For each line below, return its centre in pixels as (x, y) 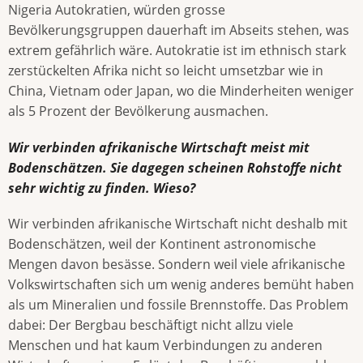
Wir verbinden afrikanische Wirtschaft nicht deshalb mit (178, 223)
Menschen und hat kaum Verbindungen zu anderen (165, 345)
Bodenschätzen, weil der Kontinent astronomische (162, 243)
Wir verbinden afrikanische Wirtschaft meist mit (159, 147)
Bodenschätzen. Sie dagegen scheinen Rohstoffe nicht (175, 167)
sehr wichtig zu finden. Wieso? (102, 188)
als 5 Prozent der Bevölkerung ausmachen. (138, 111)
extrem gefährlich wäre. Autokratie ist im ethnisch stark (177, 51)
